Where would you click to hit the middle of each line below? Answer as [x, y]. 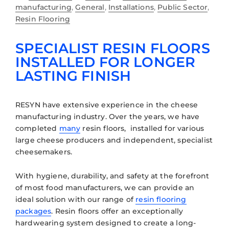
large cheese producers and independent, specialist [114, 140]
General [90, 7]
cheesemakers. [44, 152]
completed [37, 129]
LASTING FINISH [73, 76]
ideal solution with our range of [76, 200]
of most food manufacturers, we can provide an [105, 188]
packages [33, 211]
